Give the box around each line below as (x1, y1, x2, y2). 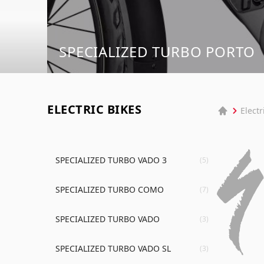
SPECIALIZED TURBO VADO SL (55, 242, 171, 254)
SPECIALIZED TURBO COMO (55, 183, 164, 195)
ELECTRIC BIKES (47, 101, 141, 117)
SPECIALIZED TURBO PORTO (59, 41, 255, 61)
